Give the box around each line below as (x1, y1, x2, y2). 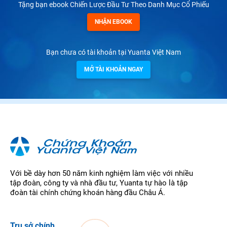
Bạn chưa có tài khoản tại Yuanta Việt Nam (46, 48, 181, 56)
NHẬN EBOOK (95, 18, 132, 25)
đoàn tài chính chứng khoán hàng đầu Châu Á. (10, 187, 165, 197)
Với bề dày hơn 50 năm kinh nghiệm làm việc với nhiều (10, 168, 193, 178)
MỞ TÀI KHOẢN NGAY (84, 65, 143, 73)
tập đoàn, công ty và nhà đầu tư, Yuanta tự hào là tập (10, 178, 187, 187)
